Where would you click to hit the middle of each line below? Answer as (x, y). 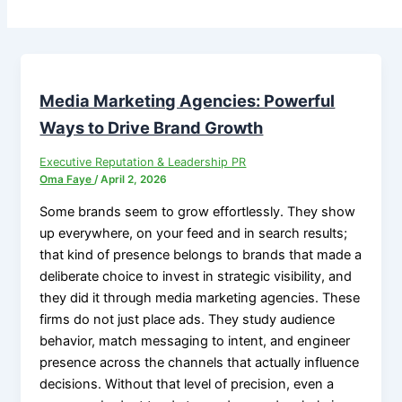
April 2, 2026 (134, 180)
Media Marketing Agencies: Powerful (188, 101)
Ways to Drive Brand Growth (152, 128)
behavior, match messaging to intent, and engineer (195, 341)
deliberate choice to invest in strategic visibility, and (196, 276)
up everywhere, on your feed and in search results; (194, 233)
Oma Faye (67, 180)
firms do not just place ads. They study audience (188, 319)
